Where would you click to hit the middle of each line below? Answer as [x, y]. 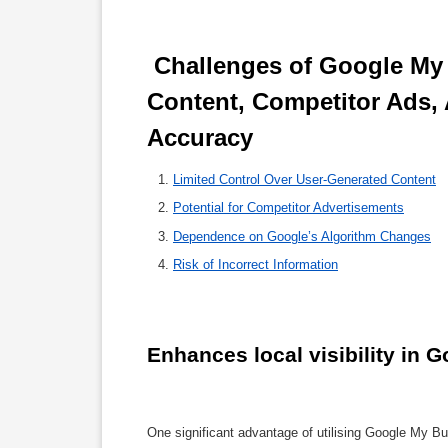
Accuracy [203, 137]
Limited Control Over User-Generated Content [304, 179]
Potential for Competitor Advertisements [288, 208]
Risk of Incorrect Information [255, 265]
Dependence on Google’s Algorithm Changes [302, 236]
